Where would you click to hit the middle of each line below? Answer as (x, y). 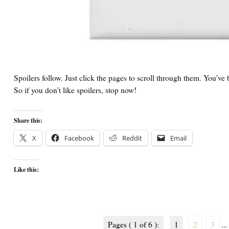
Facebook (79, 138)
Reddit (132, 138)
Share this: (28, 120)
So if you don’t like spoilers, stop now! (75, 90)
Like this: (27, 170)
